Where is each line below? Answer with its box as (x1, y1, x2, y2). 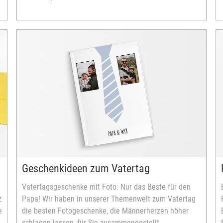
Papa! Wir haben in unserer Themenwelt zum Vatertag (22, 194, 196, 204)
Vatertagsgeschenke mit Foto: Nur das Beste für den (22, 182, 191, 192)
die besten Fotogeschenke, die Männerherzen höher (22, 206, 189, 216)
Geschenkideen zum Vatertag (22, 162, 150, 175)
